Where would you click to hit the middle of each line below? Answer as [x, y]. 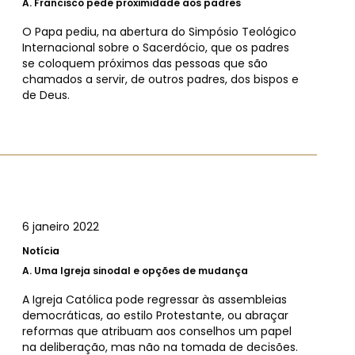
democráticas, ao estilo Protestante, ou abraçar [155, 315]
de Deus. [46, 95]
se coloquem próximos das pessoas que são [145, 63]
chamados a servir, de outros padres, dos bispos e [160, 79]
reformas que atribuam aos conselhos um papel [157, 331]
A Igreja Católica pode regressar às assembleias [155, 299]
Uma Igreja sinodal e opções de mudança [141, 270]
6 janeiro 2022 [61, 226]
